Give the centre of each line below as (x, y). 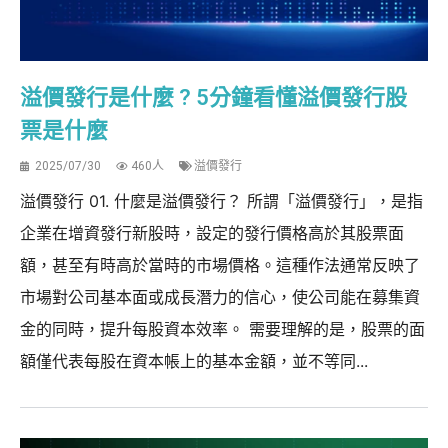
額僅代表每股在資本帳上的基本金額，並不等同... (194, 360)
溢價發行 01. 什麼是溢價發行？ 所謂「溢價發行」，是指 (221, 200)
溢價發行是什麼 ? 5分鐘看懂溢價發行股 (213, 97)
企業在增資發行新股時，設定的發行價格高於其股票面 (212, 232)
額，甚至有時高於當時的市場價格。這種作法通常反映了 (220, 264)
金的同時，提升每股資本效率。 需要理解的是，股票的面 (222, 328)
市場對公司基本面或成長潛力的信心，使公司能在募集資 (220, 296)
